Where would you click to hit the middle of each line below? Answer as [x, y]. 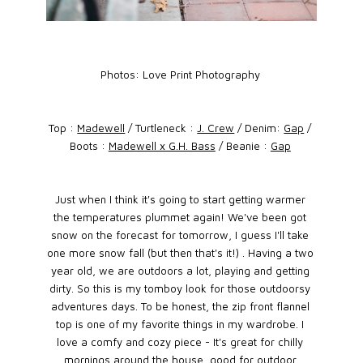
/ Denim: [259, 128]
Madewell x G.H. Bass [162, 146]
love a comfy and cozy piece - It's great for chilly [180, 342]
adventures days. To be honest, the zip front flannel [180, 307]
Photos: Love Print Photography [180, 75]
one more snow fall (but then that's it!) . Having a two [180, 253]
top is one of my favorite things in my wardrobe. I [180, 325]
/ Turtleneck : [161, 128]
